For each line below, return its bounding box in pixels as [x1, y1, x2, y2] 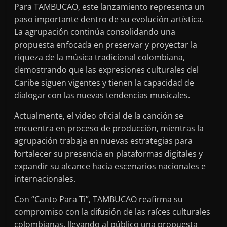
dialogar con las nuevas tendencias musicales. [14, 89, 191, 101]
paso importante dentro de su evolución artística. [14, 13, 204, 25]
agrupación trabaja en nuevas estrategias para [14, 135, 193, 146]
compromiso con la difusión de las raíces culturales [14, 206, 211, 217]
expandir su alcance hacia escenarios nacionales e [14, 160, 206, 172]
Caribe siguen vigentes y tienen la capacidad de [14, 77, 195, 88]
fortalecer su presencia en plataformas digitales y [14, 147, 203, 159]
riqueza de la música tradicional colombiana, [14, 51, 185, 63]
